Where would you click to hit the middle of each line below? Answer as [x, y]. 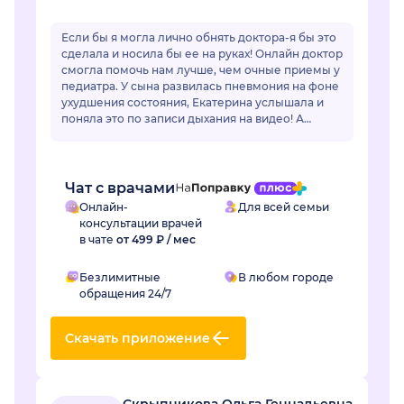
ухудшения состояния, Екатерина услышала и [193, 103]
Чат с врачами [120, 188]
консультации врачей [141, 224]
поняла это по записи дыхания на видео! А [183, 119]
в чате [98, 240]
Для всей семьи [284, 207]
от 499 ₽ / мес [156, 240]
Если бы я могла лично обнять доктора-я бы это [199, 38]
